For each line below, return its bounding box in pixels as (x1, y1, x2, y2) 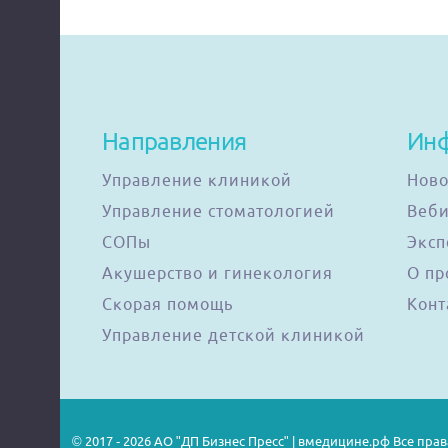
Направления (102, 127, 247, 155)
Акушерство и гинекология (102, 264, 333, 282)
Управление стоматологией (102, 202, 335, 220)
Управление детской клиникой (102, 326, 365, 344)
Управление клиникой (102, 171, 292, 189)
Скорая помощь (102, 295, 233, 313)
